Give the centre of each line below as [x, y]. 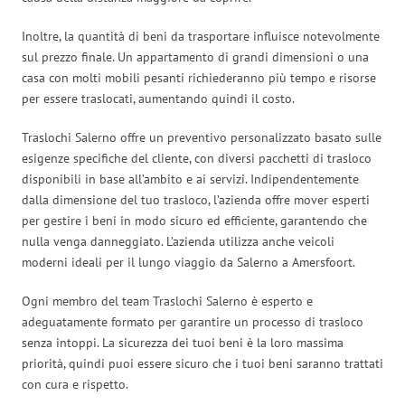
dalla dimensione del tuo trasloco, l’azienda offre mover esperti [196, 199]
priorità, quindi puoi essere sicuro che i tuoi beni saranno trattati [202, 363]
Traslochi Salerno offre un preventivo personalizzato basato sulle [202, 137]
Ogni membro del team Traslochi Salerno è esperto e [167, 301]
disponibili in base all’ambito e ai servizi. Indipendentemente [190, 179]
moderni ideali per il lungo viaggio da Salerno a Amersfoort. [188, 262]
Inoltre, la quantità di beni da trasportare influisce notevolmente [201, 36]
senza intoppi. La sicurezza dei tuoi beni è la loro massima [183, 342]
